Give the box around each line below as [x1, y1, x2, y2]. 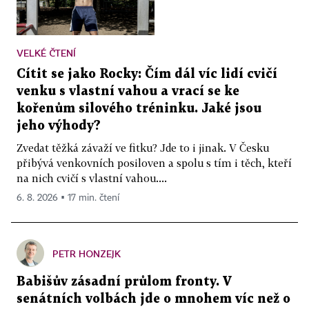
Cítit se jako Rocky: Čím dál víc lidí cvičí [17, 68, 277, 80]
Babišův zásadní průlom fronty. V [17, 275, 232, 288]
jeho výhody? [17, 119, 101, 132]
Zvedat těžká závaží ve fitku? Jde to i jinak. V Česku [17, 141, 269, 154]
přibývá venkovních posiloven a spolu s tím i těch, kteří [17, 156, 292, 169]
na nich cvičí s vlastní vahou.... [17, 171, 167, 184]
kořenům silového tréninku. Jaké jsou [17, 102, 261, 114]
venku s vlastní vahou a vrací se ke [17, 85, 239, 97]
